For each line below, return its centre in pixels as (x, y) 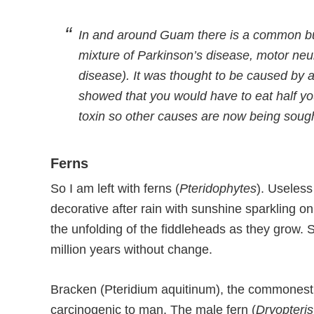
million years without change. (131, 250)
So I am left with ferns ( (115, 189)
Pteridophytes (218, 189)
